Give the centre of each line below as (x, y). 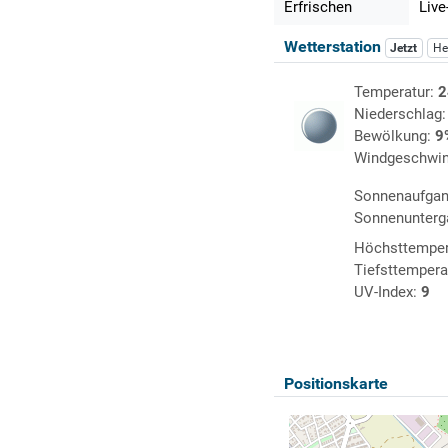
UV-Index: (387, 292)
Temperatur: (395, 92)
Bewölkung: (394, 136)
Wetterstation (334, 47)
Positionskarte (335, 384)
